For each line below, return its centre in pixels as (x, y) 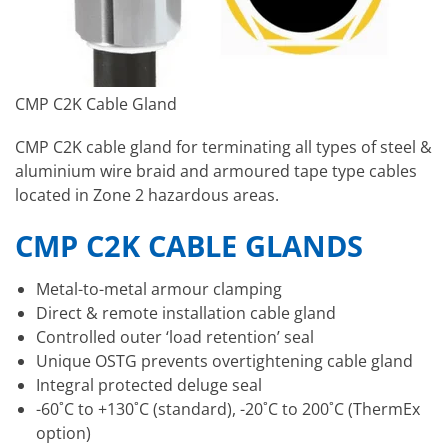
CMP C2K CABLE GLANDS (189, 246)
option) (63, 432)
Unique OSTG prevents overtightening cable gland (224, 360)
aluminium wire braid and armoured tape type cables (216, 170)
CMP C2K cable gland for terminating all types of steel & (223, 146)
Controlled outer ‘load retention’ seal (174, 336)
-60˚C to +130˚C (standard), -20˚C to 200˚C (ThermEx (227, 408)
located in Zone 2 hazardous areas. (147, 194)
